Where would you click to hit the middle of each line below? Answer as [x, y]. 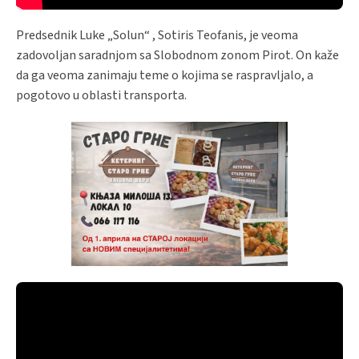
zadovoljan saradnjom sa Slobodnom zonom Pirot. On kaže [177, 55]
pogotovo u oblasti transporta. [101, 95]
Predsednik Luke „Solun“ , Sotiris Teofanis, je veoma [157, 35]
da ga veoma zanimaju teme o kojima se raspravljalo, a [165, 75]
